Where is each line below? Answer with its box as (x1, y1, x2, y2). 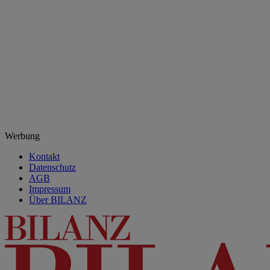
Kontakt (29, 151, 60, 162)
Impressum (29, 183, 71, 194)
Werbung (5, 130, 40, 141)
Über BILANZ (29, 194, 87, 205)
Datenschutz (29, 162, 76, 172)
